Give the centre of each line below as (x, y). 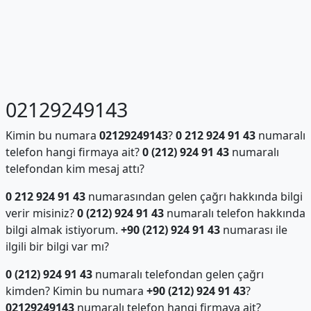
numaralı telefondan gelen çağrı (178, 274)
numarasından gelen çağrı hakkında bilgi (194, 196)
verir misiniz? (41, 213)
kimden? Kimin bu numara (76, 291)
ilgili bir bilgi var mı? (57, 246)
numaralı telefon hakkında (234, 213)
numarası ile (253, 230)
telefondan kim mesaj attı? (75, 169)
